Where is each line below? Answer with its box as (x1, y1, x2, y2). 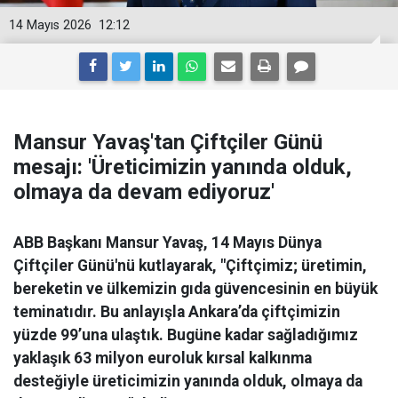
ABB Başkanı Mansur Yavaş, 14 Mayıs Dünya (13, 234, 322, 251)
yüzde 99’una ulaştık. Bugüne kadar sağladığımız (13, 326, 358, 344)
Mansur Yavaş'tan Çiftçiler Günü (13, 130, 322, 155)
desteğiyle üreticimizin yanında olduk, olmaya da (13, 372, 362, 390)
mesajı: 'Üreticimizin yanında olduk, (13, 155, 352, 179)
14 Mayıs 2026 (9, 18, 92, 33)
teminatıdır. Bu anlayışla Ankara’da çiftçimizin (13, 303, 340, 321)
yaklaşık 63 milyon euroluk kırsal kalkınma (13, 349, 312, 367)
